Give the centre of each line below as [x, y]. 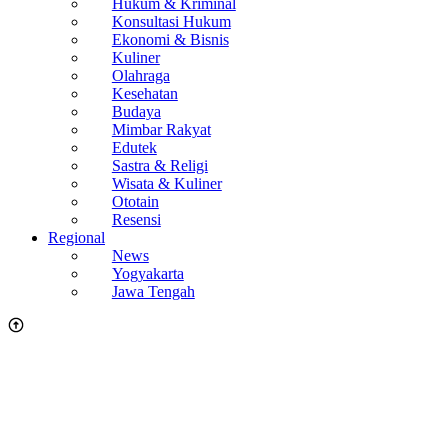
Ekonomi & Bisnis [170, 40]
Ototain [135, 202]
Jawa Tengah [153, 292]
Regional [76, 238]
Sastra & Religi [159, 166]
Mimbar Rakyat [161, 130]
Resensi [136, 220]
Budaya [136, 112]
